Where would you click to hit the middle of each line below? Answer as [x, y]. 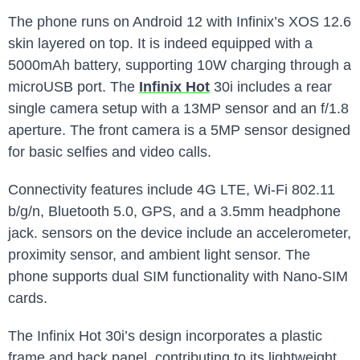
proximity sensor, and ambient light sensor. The [159, 255]
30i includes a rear [271, 87]
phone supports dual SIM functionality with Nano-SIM [178, 276]
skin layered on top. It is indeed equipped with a [160, 43]
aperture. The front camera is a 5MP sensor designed [179, 130]
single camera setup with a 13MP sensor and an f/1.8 [178, 108]
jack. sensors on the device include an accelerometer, [180, 233]
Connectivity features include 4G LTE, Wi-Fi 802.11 [172, 190]
